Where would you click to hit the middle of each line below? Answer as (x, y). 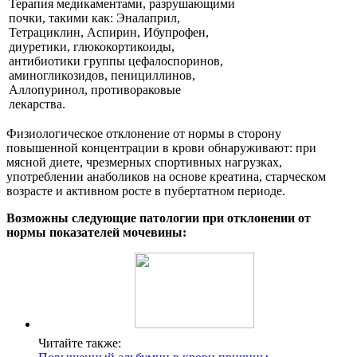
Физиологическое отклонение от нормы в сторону (144, 133)
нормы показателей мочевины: (96, 232)
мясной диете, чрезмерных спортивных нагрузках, (144, 162)
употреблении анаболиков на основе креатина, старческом (166, 176)
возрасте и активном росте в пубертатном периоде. (146, 190)
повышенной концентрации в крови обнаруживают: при (161, 147)
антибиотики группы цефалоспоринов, (116, 61)
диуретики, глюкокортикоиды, (92, 46)
